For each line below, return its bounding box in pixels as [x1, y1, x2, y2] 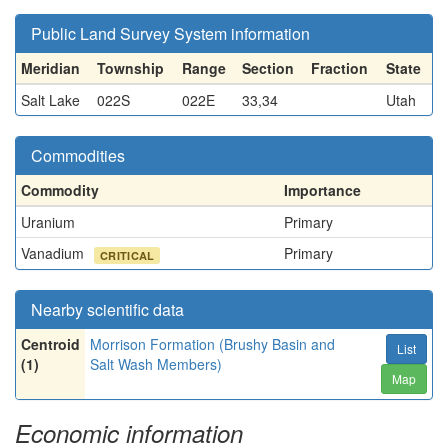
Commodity [21, 180, 99, 200]
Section [242, 58, 294, 78]
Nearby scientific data [31, 298, 184, 321]
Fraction [311, 58, 368, 78]
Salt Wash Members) [90, 354, 222, 374]
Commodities [31, 144, 125, 167]
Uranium [21, 212, 75, 232]
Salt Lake [21, 90, 80, 110]
